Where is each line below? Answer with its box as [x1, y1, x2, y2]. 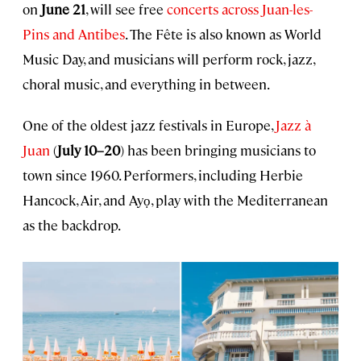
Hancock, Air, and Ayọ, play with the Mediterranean [23, 190, 328, 209]
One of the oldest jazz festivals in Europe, [23, 115, 276, 134]
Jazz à [276, 115, 311, 134]
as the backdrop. [23, 215, 121, 234]
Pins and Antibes [23, 24, 125, 43]
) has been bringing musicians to [120, 140, 316, 159]
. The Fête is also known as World [125, 24, 322, 43]
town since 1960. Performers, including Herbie [23, 165, 303, 184]
